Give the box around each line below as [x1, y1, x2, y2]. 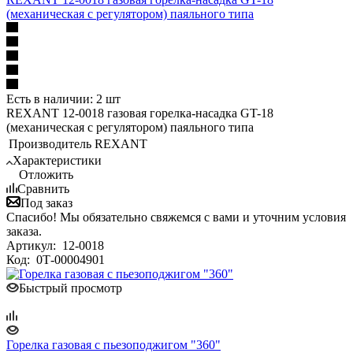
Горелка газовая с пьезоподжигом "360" [6, 337, 221, 351]
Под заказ [20, 195, 72, 210]
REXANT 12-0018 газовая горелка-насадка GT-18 [6, 106, 273, 120]
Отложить [19, 167, 73, 181]
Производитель [9, 136, 91, 150]
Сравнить [17, 181, 69, 195]
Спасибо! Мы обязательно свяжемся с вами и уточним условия [6, 210, 346, 224]
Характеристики [13, 153, 102, 167]
